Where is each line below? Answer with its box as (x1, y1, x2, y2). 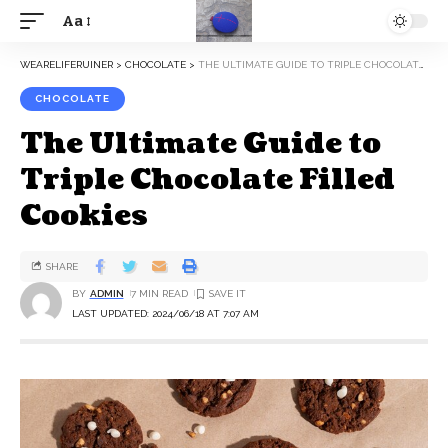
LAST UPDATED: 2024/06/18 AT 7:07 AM (72, 307, 259, 319)
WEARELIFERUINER (20, 59, 113, 70)
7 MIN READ (130, 287, 188, 299)
